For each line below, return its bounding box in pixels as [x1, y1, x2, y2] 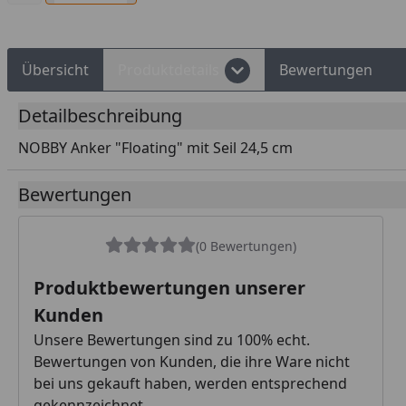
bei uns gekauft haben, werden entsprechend [34, 373, 347, 393]
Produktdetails [118, 60, 219, 80]
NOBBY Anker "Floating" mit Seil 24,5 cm [18, 138, 293, 158]
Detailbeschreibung [18, 103, 182, 128]
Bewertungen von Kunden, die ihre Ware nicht [34, 352, 350, 372]
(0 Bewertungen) [195, 237, 296, 255]
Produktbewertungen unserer [34, 275, 305, 300]
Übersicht [22, 60, 89, 80]
